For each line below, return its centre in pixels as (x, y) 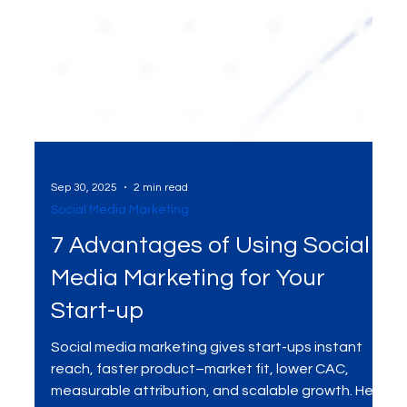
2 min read (160, 228)
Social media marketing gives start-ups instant (206, 388)
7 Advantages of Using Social (210, 287)
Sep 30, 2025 (84, 228)
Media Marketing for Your (188, 319)
